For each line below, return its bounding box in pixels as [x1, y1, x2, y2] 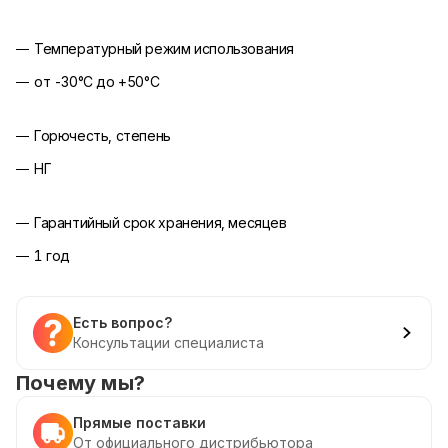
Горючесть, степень [34, 127, 171, 144]
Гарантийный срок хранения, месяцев [34, 214, 287, 231]
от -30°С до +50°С [34, 73, 160, 90]
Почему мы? [16, 371, 145, 395]
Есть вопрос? [73, 314, 172, 331]
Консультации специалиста [73, 334, 264, 351]
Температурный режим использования [34, 40, 294, 57]
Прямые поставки [73, 414, 206, 431]
